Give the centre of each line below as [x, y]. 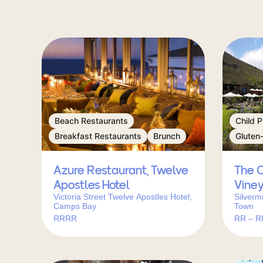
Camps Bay [75, 206]
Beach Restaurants [91, 121]
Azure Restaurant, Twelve [121, 170]
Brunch [166, 136]
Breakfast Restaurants [98, 136]
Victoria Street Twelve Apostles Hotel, [122, 197]
